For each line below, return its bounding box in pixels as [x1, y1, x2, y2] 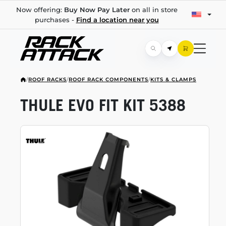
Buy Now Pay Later [64, 6, 130, 14]
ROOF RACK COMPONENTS [69, 76, 148, 83]
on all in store [129, 6, 178, 14]
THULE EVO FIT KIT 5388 [20, 95, 186, 115]
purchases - [34, 16, 76, 24]
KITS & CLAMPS [150, 76, 196, 83]
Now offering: [16, 6, 64, 14]
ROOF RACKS [28, 76, 67, 83]
